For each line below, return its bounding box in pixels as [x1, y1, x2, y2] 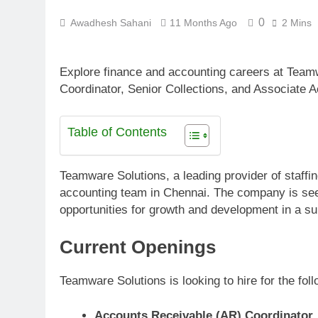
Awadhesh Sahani [70, 17, 151, 28]
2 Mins [282, 17, 312, 28]
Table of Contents [67, 125, 167, 140]
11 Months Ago [170, 17, 237, 28]
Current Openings [60, 236, 216, 257]
